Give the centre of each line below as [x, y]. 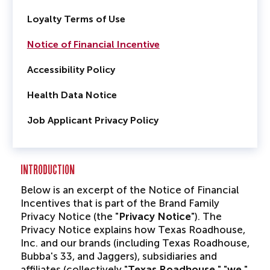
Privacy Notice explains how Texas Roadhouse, [133, 230]
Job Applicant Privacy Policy [93, 120]
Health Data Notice [72, 95]
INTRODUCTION [47, 170]
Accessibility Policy [71, 70]
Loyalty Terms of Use [76, 19]
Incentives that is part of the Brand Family [120, 203]
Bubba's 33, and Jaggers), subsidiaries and [118, 256]
